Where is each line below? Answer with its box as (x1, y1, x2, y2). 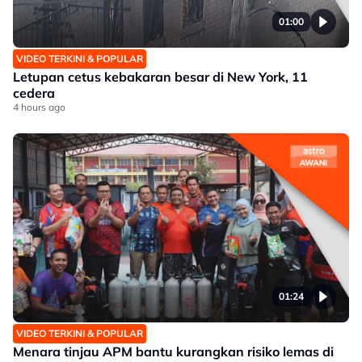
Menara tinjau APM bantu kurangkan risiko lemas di (13, 343, 334, 360)
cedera (13, 85, 55, 101)
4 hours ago (13, 101, 65, 113)
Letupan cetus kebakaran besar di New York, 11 (13, 69, 308, 85)
